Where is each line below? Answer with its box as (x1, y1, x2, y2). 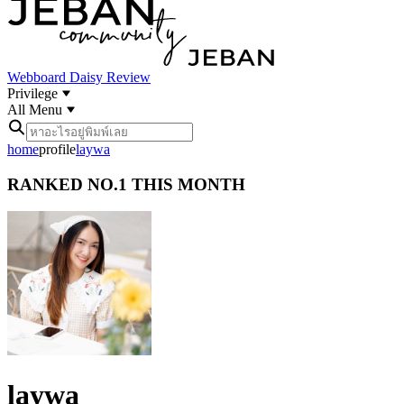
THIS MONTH (127, 174, 245, 194)
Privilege (7, 86, 61, 101)
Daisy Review (69, 69, 151, 85)
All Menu (7, 102, 66, 117)
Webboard (7, 69, 69, 85)
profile (39, 142, 76, 157)
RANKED (7, 174, 87, 194)
